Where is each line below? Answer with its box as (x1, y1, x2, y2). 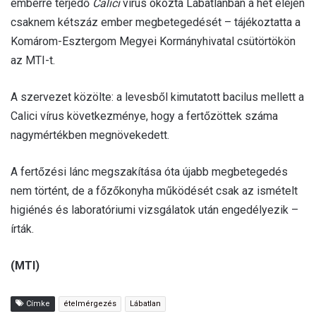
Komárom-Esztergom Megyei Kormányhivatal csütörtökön (11, 35, 296, 49)
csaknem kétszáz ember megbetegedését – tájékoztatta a (11, 16, 300, 30)
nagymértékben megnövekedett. (11, 128, 169, 142)
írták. (11, 222, 34, 236)
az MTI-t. (11, 54, 55, 68)
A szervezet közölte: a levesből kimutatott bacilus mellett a (11, 90, 304, 104)
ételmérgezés (63, 299, 116, 309)
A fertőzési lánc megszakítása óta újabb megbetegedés (11, 165, 288, 179)
